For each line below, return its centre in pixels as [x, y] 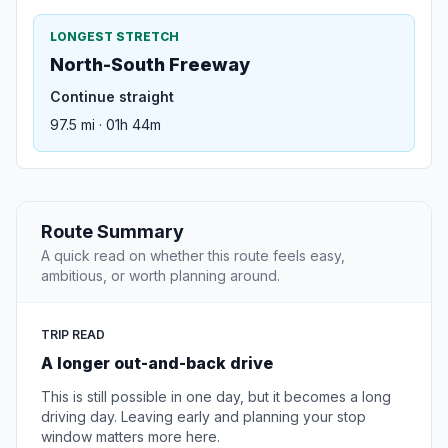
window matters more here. [130, 437]
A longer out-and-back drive [157, 363]
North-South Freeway [150, 65]
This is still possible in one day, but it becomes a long [216, 397]
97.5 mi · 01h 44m [105, 125]
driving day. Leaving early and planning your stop [203, 417]
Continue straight [112, 97]
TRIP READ [73, 335]
